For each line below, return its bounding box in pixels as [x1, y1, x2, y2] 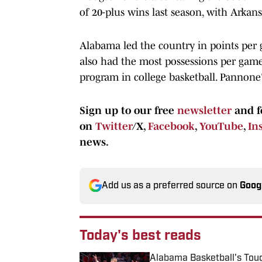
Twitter [95, 120, 132, 132]
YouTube [199, 120, 243, 132]
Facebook [148, 120, 195, 132]
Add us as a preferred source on [102, 181, 240, 191]
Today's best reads [80, 229, 201, 243]
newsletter [177, 104, 232, 116]
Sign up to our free [80, 104, 177, 116]
